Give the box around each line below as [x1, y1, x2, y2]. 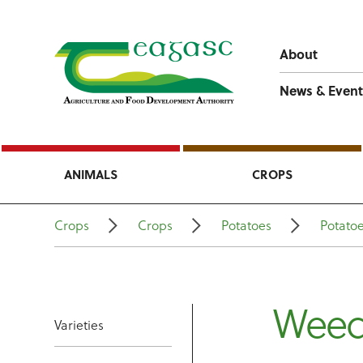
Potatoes [221, 216, 272, 234]
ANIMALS [64, 165, 117, 183]
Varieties [54, 316, 105, 334]
